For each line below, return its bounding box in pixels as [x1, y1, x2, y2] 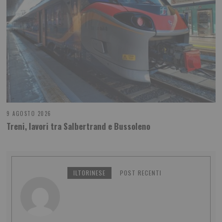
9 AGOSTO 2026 [6, 110, 52, 118]
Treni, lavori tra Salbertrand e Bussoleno [6, 119, 151, 132]
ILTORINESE [73, 168, 106, 177]
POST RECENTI [120, 168, 162, 177]
